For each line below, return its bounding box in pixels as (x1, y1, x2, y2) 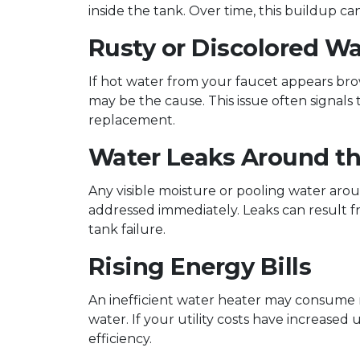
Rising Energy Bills (88, 252, 312, 280)
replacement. (88, 112, 175, 128)
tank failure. (88, 222, 166, 237)
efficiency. (88, 331, 152, 346)
